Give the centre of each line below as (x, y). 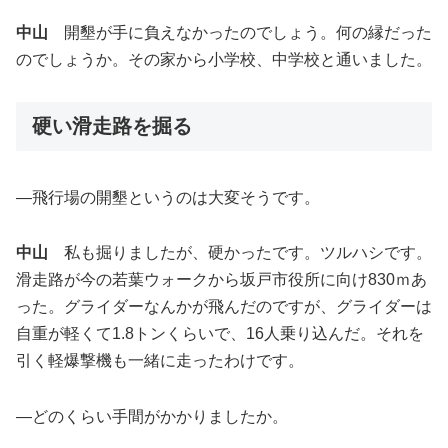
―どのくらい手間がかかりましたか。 (152, 417)
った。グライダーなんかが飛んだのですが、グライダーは (224, 307)
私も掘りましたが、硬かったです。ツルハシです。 (240, 253)
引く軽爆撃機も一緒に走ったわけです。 (160, 361)
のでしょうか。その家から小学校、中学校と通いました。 (224, 60)
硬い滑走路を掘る (112, 126)
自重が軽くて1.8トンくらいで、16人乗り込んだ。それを (220, 334)
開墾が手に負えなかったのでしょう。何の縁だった (240, 33)
